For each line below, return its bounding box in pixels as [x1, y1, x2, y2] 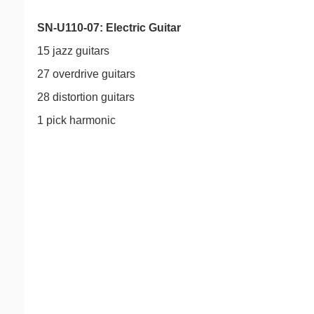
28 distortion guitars [37, 91, 135, 103]
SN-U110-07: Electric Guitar [37, 22, 181, 34]
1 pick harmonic [37, 114, 116, 126]
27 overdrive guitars [37, 68, 135, 80]
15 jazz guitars [37, 45, 109, 57]
